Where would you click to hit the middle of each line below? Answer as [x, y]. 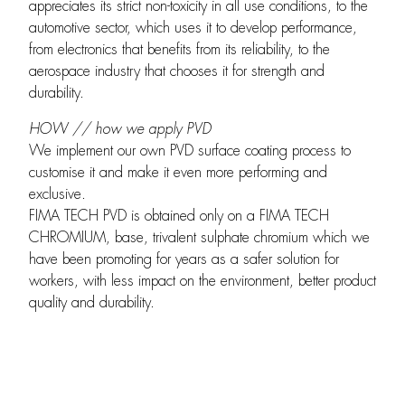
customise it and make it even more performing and [178, 173]
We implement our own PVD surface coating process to [190, 151]
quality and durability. [92, 303]
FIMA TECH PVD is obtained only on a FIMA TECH [179, 217]
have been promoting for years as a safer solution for [184, 260]
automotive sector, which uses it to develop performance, [193, 28]
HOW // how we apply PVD [120, 130]
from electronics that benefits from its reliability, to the [179, 50]
